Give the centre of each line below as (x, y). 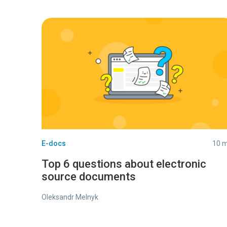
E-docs (54, 143)
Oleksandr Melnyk (70, 197)
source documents (89, 177)
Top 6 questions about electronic (124, 164)
